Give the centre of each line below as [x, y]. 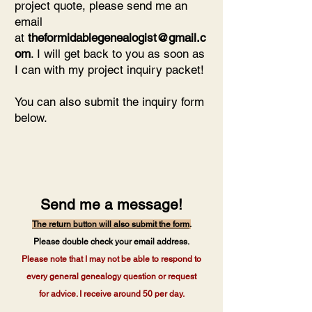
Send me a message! [111, 204]
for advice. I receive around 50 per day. [111, 294]
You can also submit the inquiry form [109, 101]
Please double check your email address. [111, 241]
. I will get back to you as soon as [118, 53]
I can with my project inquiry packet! [109, 69]
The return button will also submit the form [111, 224]
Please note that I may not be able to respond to [111, 259]
